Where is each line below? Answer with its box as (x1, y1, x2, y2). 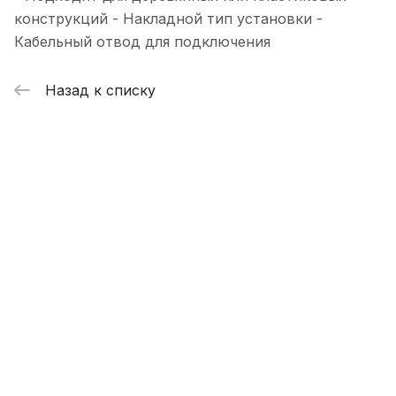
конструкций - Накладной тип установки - (14, 10, 323, 28)
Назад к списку (45, 80, 156, 99)
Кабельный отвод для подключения (14, 33, 270, 51)
